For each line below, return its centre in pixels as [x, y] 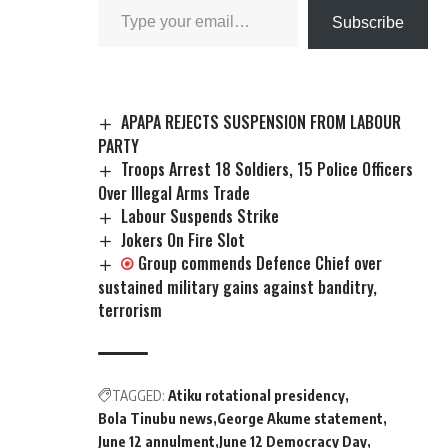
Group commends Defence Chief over [260, 263]
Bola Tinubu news [155, 419]
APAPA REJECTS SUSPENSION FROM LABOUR [261, 121]
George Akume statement [300, 419]
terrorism [130, 310]
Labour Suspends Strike [200, 215]
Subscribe [368, 22]
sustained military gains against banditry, [237, 287]
